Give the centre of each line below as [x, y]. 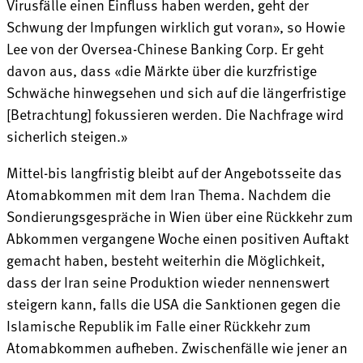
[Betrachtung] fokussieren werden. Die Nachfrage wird [175, 113]
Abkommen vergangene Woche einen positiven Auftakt [178, 237]
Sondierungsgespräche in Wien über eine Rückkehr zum [180, 216]
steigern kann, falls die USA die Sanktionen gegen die [173, 303]
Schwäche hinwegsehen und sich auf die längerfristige [176, 92]
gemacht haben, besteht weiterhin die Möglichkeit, [166, 259]
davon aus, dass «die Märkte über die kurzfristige [162, 70]
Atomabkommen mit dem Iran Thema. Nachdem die [169, 194]
